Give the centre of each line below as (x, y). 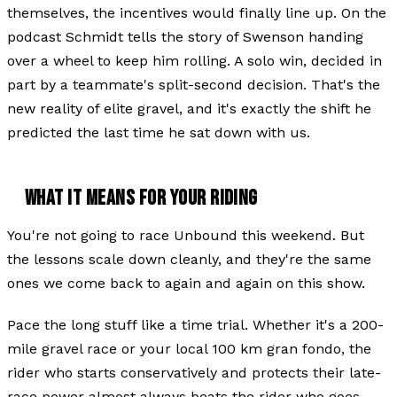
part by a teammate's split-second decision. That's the (194, 84)
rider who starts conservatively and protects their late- (194, 372)
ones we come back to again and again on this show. (186, 283)
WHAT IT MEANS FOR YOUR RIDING (141, 198)
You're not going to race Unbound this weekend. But (186, 235)
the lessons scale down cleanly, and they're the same (189, 259)
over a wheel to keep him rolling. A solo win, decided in (195, 60)
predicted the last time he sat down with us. (159, 132)
